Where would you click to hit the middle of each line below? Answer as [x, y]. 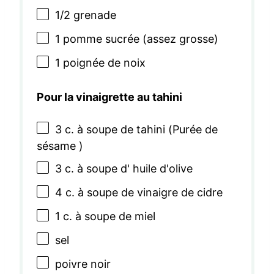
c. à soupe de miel [107, 217]
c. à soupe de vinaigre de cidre [143, 193]
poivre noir [83, 264]
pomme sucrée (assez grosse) [139, 39]
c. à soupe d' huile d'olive [127, 169]
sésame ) [60, 146]
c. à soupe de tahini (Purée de [140, 129]
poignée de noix [102, 62]
